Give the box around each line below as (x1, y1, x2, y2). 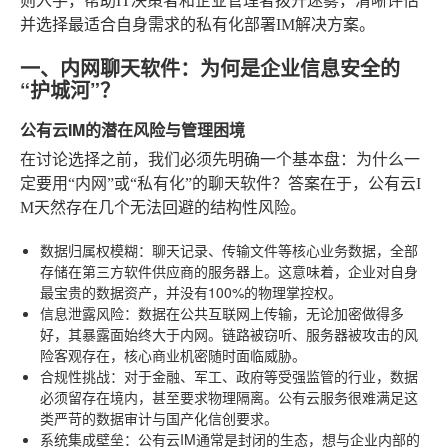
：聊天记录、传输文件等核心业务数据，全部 (138, 239, 418, 260)
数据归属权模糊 (40, 239, 138, 260)
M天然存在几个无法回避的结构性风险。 (20, 198, 306, 216)
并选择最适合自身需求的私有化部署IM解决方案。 (20, 15, 375, 33)
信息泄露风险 (40, 302, 124, 323)
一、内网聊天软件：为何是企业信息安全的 (20, 52, 400, 82)
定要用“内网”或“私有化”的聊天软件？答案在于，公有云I (20, 174, 421, 192)
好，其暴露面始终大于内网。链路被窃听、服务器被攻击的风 (40, 323, 418, 344)
